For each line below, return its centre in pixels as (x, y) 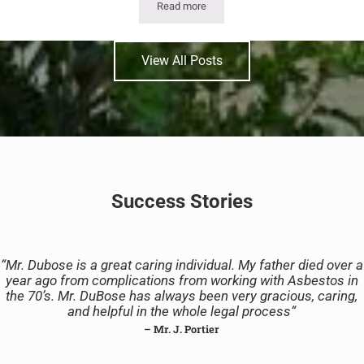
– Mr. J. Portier (182, 329)
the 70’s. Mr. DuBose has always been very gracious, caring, (182, 297)
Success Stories (182, 202)
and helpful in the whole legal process (180, 312)
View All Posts (182, 61)
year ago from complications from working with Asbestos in (182, 281)
